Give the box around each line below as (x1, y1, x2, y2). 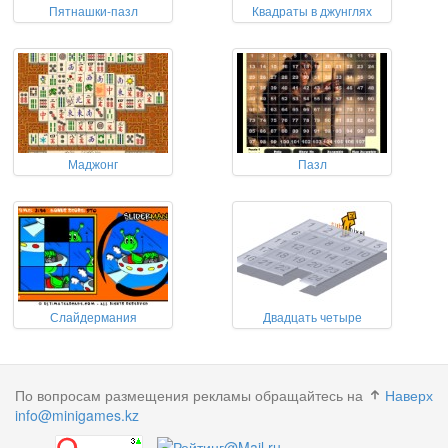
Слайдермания (49, 308, 137, 325)
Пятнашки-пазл (48, 2, 138, 19)
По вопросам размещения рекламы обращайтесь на (15, 385, 363, 405)
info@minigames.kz (15, 405, 139, 425)
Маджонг (68, 155, 118, 172)
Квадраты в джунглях (252, 2, 372, 19)
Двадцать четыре (262, 308, 362, 325)
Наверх (385, 385, 433, 405)
